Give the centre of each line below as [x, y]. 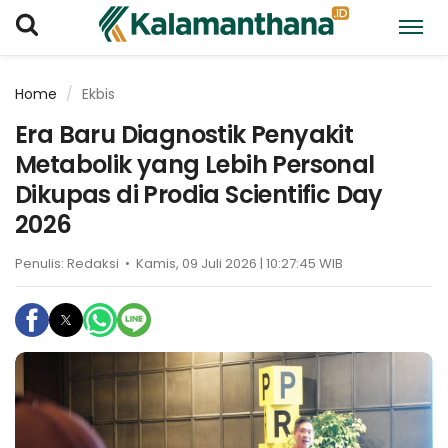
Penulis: [41, 263]
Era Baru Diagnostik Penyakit [184, 134]
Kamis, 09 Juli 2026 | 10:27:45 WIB [239, 263]
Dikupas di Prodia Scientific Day [199, 194]
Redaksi [94, 263]
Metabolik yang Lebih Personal [195, 164]
